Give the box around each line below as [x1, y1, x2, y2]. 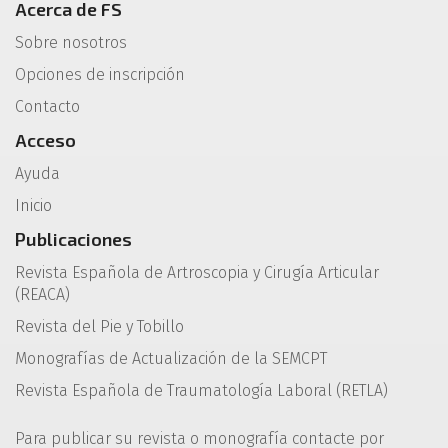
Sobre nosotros [15, 32, 127, 52]
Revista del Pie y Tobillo [15, 316, 184, 336]
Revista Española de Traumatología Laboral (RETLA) [15, 380, 388, 400]
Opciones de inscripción [15, 64, 185, 84]
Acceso [15, 128, 76, 151]
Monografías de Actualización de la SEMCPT [15, 348, 327, 368]
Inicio [15, 195, 52, 215]
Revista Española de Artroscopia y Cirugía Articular [15, 262, 379, 282]
